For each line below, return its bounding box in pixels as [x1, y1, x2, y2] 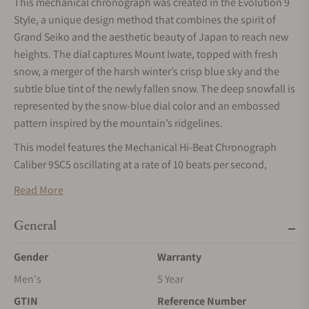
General [14, 216, 57, 234]
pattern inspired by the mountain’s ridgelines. [14, 116, 223, 130]
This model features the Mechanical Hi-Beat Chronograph [14, 140, 277, 154]
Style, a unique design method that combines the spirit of [14, 12, 276, 27]
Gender [14, 250, 48, 264]
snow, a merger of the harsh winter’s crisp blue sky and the [14, 64, 279, 79]
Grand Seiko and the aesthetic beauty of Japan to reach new [14, 30, 288, 44]
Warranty [157, 250, 201, 264]
